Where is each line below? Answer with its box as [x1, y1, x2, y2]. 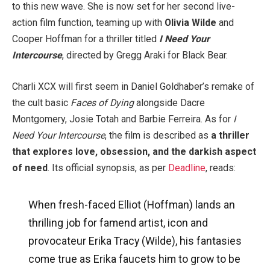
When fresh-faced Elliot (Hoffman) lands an [28, 198, 235, 212]
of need [12, 162, 48, 174]
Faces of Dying [71, 96, 134, 108]
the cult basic [12, 96, 71, 108]
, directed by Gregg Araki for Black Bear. [62, 49, 228, 61]
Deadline [168, 162, 206, 174]
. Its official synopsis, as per [48, 162, 168, 174]
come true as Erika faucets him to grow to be [28, 253, 240, 266]
